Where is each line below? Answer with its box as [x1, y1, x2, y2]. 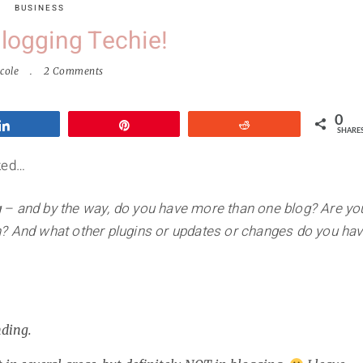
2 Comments [43, 65, 104, 78]
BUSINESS [14, 2, 65, 15]
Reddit [261, 119, 295, 131]
